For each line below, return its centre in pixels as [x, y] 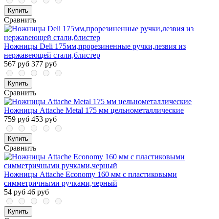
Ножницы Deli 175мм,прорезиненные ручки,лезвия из [95, 46]
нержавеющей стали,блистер [52, 55]
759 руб [17, 119]
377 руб [44, 64]
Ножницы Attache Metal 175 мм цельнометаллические [94, 110]
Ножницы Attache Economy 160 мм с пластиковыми [90, 175]
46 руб [38, 192]
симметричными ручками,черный [61, 183]
